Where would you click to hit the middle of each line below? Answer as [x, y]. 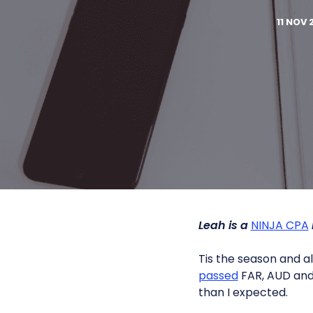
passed [218, 276]
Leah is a [224, 225]
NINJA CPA [279, 225]
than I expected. [243, 292]
